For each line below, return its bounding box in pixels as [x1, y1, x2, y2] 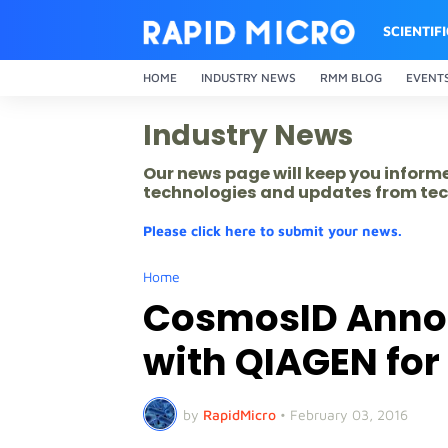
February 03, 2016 [290, 405, 408, 423]
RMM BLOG [320, 70, 382, 85]
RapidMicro [203, 405, 276, 423]
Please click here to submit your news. [143, 222, 402, 239]
